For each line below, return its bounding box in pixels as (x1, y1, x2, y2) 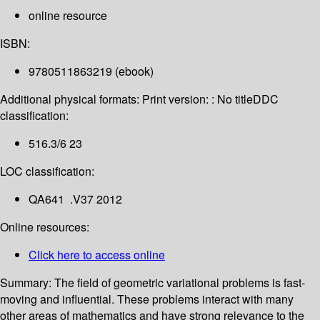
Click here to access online (29, 246, 165, 264)
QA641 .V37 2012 (29, 191, 122, 208)
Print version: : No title (142, 91, 253, 108)
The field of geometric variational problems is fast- (54, 274, 305, 291)
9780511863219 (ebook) (29, 63, 154, 80)
